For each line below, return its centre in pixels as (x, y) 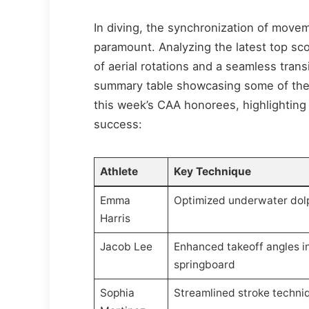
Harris (115, 218)
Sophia (117, 292)
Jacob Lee (126, 246)
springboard (204, 264)
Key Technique (212, 171)
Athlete (119, 171)
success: (118, 124)
